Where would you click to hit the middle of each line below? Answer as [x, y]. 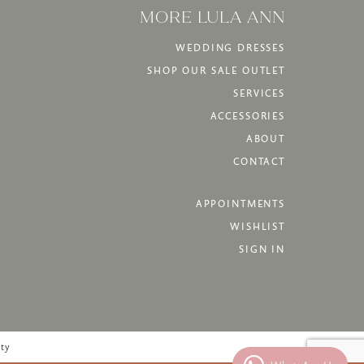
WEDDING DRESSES [230, 47]
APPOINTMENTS [240, 203]
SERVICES [259, 93]
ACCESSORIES [247, 115]
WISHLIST [258, 226]
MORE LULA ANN [212, 17]
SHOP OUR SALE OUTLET [216, 70]
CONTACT [259, 161]
